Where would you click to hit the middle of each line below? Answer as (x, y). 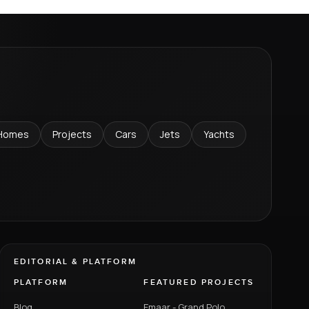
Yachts (219, 134)
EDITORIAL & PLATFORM (75, 262)
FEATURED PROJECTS (199, 283)
